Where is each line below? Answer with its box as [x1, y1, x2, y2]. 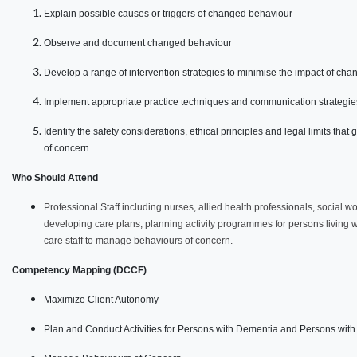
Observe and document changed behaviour [44, 37, 232, 49]
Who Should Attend [12, 172, 98, 184]
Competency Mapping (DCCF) [12, 265, 147, 277]
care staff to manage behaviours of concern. [44, 235, 233, 247]
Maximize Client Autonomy [44, 294, 159, 306]
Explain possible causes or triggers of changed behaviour [44, 8, 292, 20]
